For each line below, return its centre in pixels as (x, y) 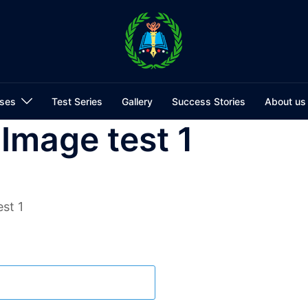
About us (285, 101)
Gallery (137, 101)
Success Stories (208, 101)
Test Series (77, 101)
